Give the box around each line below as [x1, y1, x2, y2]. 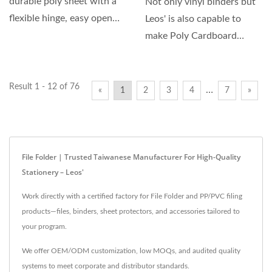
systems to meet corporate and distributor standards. [22, 262, 189, 270]
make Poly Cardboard [145, 31, 237, 41]
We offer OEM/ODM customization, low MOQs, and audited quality [22, 247, 240, 254]
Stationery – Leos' [22, 167, 84, 177]
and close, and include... [9, 30, 110, 40]
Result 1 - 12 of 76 [9, 83, 80, 91]
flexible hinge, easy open [9, 13, 112, 23]
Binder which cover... [145, 48, 234, 58]
